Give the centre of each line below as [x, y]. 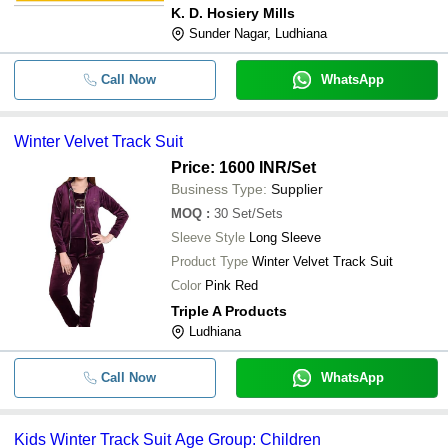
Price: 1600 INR [229, 167]
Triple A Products [229, 311]
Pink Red [231, 285]
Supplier [297, 189]
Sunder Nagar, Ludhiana [258, 33]
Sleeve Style [208, 237]
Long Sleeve [285, 237]
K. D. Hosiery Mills [233, 13]
